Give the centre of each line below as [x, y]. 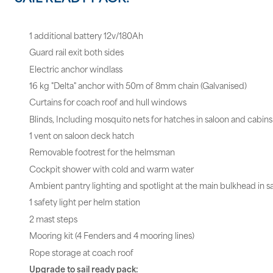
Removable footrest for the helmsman [102, 152]
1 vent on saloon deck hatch [82, 135]
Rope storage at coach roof [81, 252]
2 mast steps [53, 218]
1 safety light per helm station [85, 202]
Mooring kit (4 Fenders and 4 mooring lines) [112, 235]
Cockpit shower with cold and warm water [112, 168]
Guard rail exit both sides [76, 52]
